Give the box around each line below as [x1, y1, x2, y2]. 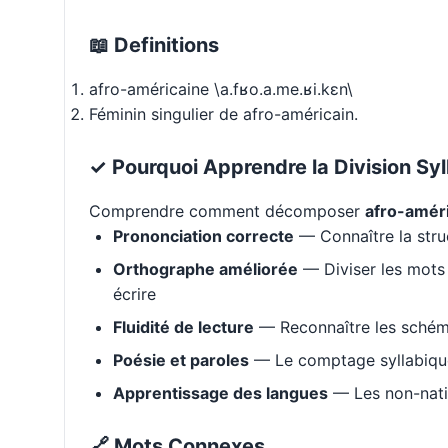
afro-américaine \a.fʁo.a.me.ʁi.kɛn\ [89, 79, 353, 100]
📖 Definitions [89, 33, 219, 58]
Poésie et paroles [113, 350, 249, 371]
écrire [113, 284, 156, 305]
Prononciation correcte [113, 226, 294, 247]
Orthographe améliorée [113, 259, 298, 280]
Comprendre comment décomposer [89, 201, 365, 222]
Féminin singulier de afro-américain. [89, 104, 358, 125]
